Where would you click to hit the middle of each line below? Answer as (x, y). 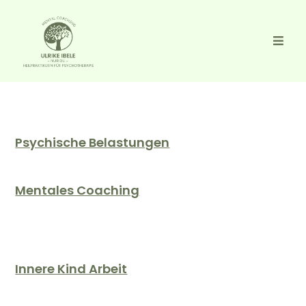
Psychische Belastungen (93, 142)
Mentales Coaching (78, 190)
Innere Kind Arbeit (71, 269)
